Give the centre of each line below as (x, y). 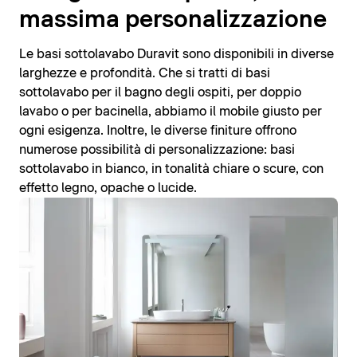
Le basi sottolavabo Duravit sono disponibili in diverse (177, 54)
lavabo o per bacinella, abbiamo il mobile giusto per (171, 111)
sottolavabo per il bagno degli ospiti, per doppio (160, 92)
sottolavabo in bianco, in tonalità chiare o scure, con (171, 169)
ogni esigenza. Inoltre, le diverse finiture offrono (158, 130)
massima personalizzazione (173, 20)
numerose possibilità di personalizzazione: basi (157, 149)
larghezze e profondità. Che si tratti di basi (145, 73)
